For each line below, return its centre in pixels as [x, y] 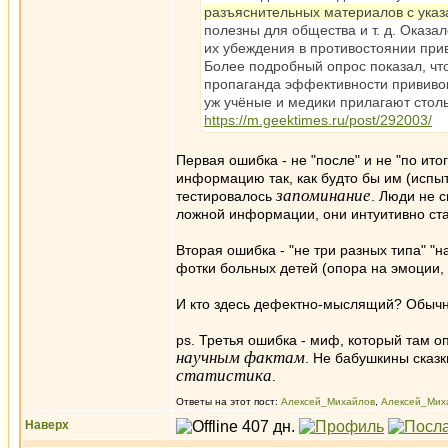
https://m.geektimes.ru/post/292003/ [318, 120]
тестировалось [226, 196]
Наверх [47, 425]
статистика [224, 375]
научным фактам [240, 357]
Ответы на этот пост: [228, 401]
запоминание [323, 195]
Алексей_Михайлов [328, 401]
